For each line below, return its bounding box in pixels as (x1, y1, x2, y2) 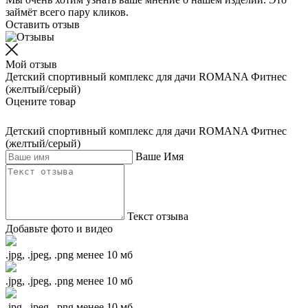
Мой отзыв (5, 58, 57, 71)
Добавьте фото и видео (5, 223, 113, 235)
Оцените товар (5, 96, 76, 108)
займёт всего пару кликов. (5, 6, 129, 19)
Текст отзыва (127, 210, 188, 223)
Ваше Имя (135, 151, 184, 163)
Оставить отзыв (5, 19, 80, 31)
